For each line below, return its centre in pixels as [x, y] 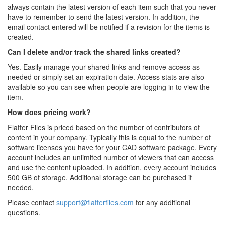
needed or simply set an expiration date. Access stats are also [106, 77]
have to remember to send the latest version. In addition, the [103, 17]
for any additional [162, 202]
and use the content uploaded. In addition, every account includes [112, 167]
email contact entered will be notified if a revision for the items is [109, 27]
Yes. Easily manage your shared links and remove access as [104, 67]
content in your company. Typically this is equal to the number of [109, 137]
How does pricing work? [49, 112]
